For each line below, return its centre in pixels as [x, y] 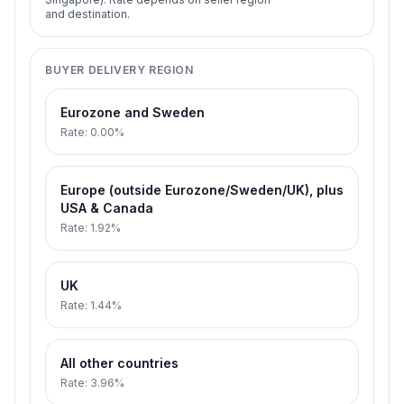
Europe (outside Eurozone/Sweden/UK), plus [202, 190]
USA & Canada [107, 208]
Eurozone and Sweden [133, 112]
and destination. [87, 14]
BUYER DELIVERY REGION [119, 70]
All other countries [119, 363]
